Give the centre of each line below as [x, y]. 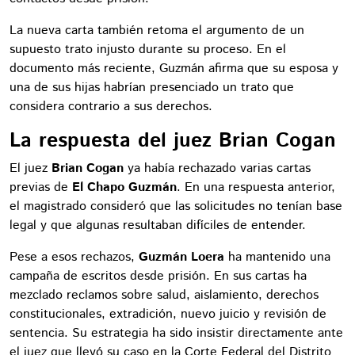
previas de [41, 187]
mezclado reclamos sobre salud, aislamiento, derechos [164, 295]
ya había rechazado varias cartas [217, 168]
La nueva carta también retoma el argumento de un [157, 30]
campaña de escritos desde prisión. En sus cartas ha [158, 276]
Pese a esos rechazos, [74, 257]
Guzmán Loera [181, 257]
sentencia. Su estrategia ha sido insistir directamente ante [176, 333]
